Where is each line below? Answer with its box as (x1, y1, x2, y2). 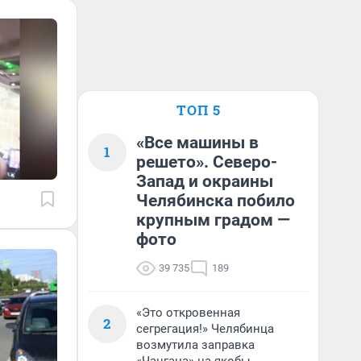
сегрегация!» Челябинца (136, 322, 274, 336)
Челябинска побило (136, 191, 295, 210)
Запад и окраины (136, 172, 273, 191)
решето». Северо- (136, 152, 277, 172)
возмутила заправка (136, 338, 255, 352)
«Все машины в (136, 133, 259, 152)
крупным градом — (136, 210, 290, 230)
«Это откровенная (136, 305, 240, 320)
